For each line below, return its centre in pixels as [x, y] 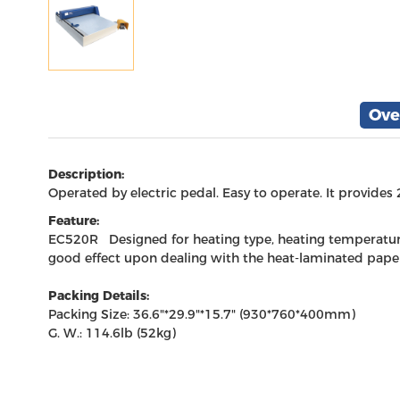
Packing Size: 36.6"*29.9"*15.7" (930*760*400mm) [201, 314]
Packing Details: [98, 295]
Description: [86, 174]
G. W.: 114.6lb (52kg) [112, 333]
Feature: [77, 220]
